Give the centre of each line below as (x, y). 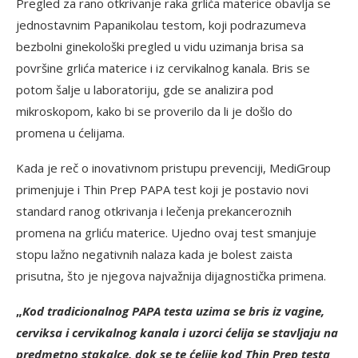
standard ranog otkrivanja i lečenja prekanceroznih (154, 211)
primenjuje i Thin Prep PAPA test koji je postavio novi (162, 189)
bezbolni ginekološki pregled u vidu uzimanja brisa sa (160, 46)
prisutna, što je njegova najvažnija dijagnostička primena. (171, 275)
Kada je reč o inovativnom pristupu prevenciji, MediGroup (173, 167)
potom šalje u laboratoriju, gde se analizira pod (145, 89)
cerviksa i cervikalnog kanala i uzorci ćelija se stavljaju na (177, 332)
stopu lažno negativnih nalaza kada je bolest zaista (154, 254)
